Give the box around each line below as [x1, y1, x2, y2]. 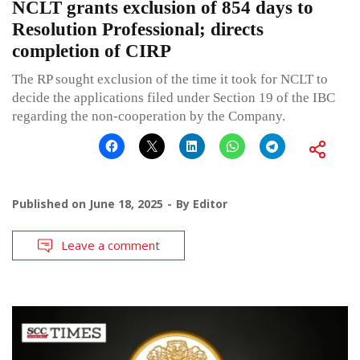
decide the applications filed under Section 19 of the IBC [12, 90, 335, 106]
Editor [193, 196, 227, 212]
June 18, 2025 [89, 196, 163, 212]
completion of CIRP [12, 41, 171, 62]
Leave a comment [61, 237, 160, 254]
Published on [12, 196, 89, 212]
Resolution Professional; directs [12, 19, 264, 40]
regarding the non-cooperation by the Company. [12, 108, 285, 125]
